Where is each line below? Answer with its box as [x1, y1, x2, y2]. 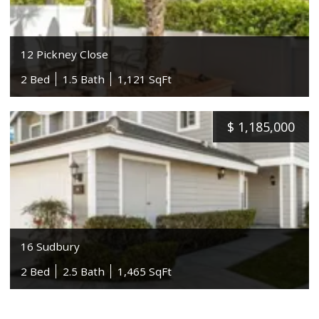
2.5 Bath [63, 263, 105, 278]
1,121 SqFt [117, 71, 172, 86]
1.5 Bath [63, 71, 105, 86]
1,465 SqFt [117, 263, 172, 278]
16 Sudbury [21, 239, 80, 253]
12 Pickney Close [21, 46, 109, 61]
